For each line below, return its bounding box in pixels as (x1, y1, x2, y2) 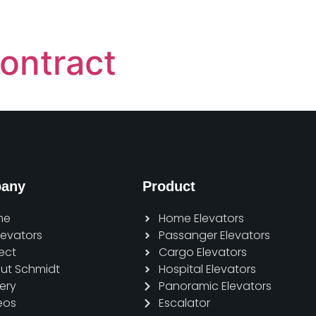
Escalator (158, 295, 210, 311)
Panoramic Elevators (158, 278, 272, 294)
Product (142, 178, 195, 194)
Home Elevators (158, 210, 244, 226)
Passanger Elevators (158, 227, 270, 243)
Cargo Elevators (158, 244, 247, 260)
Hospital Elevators (158, 261, 256, 277)
